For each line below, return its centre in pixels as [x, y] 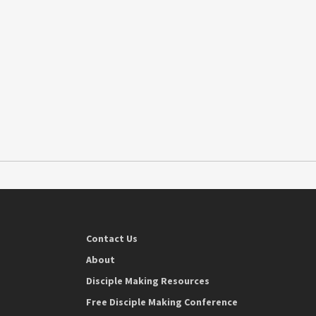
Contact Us [112, 239]
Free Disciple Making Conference [162, 302]
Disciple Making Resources [148, 281]
